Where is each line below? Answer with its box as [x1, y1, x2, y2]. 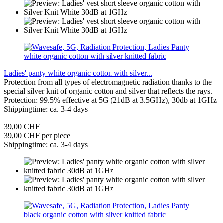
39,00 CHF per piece [4, 131, 70, 140]
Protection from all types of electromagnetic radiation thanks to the [4, 77, 212, 86]
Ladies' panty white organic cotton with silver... [4, 68, 152, 77]
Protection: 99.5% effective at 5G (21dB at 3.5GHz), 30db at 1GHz [4, 95, 217, 104]
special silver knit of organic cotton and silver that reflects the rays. [4, 86, 212, 95]
